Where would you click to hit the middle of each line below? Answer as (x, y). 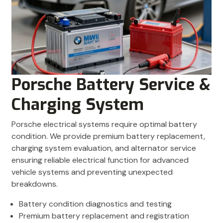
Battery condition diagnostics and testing (95, 204)
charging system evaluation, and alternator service (104, 148)
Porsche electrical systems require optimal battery (104, 124)
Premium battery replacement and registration (104, 216)
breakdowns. (35, 184)
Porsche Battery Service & (111, 84)
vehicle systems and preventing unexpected (92, 172)
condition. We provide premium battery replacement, (108, 136)
